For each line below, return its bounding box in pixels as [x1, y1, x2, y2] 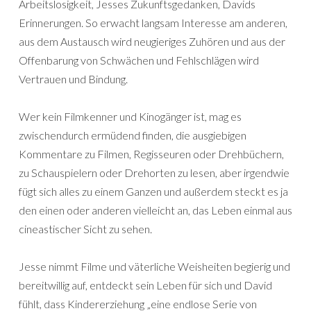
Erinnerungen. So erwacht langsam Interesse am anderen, [19, 16, 287, 29]
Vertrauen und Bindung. [19, 72, 128, 85]
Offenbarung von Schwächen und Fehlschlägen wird [19, 53, 259, 67]
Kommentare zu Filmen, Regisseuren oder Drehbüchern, [19, 147, 284, 160]
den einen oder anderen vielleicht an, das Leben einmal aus [19, 203, 292, 217]
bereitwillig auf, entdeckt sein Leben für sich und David [19, 278, 272, 292]
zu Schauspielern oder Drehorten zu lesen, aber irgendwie [19, 166, 289, 179]
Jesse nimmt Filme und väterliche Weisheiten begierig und [19, 260, 290, 273]
